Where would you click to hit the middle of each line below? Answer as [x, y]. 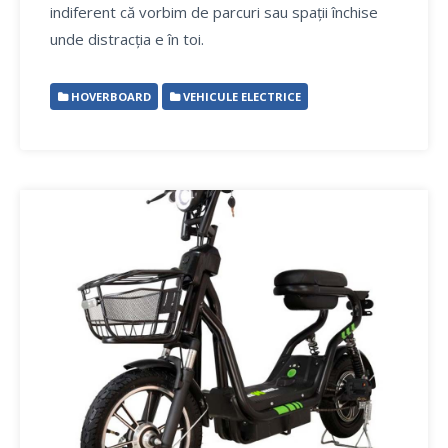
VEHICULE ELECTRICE [240, 96]
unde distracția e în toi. [127, 39]
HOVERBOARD [109, 96]
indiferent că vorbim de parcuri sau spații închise [214, 12]
